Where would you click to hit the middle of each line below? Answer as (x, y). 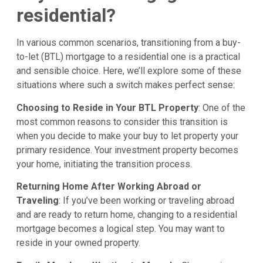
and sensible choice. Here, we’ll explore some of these (129, 71)
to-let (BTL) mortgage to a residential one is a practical (128, 57)
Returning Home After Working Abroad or (109, 187)
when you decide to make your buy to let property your (127, 136)
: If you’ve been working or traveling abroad (146, 201)
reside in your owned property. (78, 243)
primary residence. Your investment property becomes (127, 150)
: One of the (222, 107)
